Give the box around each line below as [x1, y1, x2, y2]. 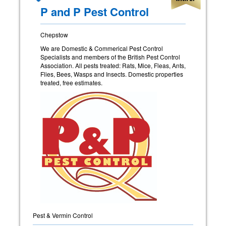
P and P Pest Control [40, 4, 149, 20]
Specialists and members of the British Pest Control [40, 52, 180, 62]
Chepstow [40, 30, 68, 39]
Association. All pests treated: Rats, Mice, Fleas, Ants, [40, 61, 186, 70]
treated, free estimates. [40, 78, 102, 87]
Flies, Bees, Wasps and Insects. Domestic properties [40, 70, 183, 79]
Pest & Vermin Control [33, 211, 93, 220]
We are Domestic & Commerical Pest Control [40, 44, 163, 53]
